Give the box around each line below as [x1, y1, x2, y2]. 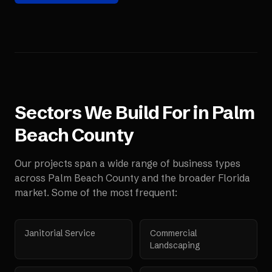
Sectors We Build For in [15, 101, 212, 124]
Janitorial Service [25, 228, 95, 239]
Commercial [150, 228, 197, 239]
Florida [218, 172, 250, 184]
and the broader [139, 172, 218, 184]
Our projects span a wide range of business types [15, 157, 240, 169]
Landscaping [150, 240, 200, 251]
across [15, 172, 48, 184]
